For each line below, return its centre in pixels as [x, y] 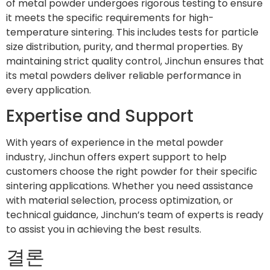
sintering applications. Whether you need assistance [130, 186]
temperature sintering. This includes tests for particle [132, 32]
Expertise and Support [100, 116]
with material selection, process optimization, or [120, 201]
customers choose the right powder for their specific [132, 172]
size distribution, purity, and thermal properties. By [124, 46]
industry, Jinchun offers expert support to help [116, 157]
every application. [49, 90]
